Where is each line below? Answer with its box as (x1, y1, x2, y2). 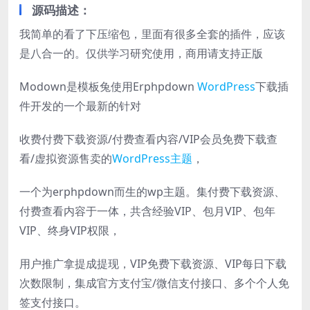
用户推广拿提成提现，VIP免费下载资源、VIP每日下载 (19, 255, 286, 271)
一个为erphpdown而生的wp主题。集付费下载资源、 (19, 183, 285, 199)
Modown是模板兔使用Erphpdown (19, 78, 197, 94)
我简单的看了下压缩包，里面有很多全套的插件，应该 (19, 26, 285, 42)
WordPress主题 (112, 150, 192, 166)
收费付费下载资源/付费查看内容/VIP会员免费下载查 (19, 131, 277, 147)
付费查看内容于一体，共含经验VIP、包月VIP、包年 (19, 203, 275, 219)
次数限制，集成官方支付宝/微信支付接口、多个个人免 (19, 275, 289, 291)
